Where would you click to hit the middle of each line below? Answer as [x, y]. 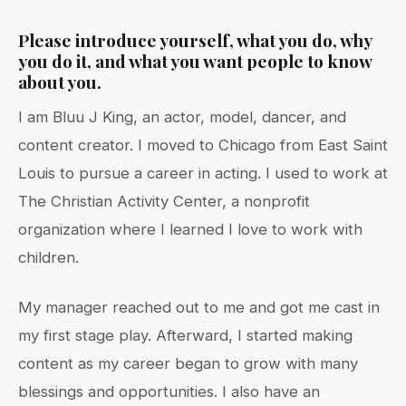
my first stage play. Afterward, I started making [185, 335]
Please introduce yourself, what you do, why [195, 39]
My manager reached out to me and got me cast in [199, 307]
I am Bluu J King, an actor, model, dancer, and [182, 116]
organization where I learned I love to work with [190, 229]
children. [48, 257]
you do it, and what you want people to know [195, 60]
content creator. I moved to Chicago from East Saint [203, 145]
